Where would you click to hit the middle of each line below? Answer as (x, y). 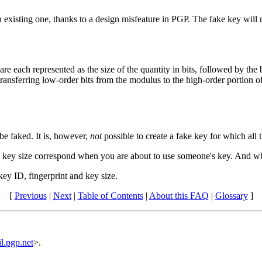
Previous (30, 195)
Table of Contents (110, 195)
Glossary (231, 195)
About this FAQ (179, 195)
